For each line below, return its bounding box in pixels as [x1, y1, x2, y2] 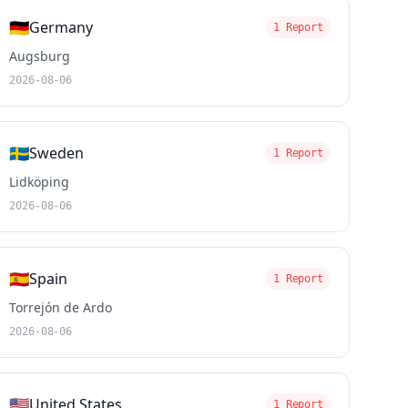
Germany [29, 17, 94, 37]
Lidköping [9, 173, 70, 190]
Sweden [29, 143, 85, 163]
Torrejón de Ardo [9, 299, 113, 316]
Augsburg [9, 47, 71, 65]
